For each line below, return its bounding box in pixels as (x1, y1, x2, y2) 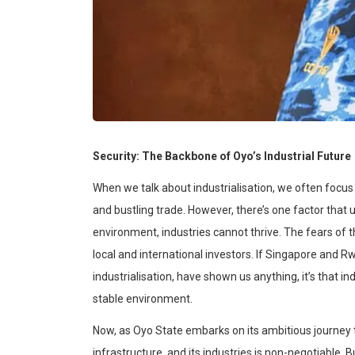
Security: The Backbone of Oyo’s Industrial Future (93, 150, 351, 163)
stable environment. (93, 292, 193, 306)
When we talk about (93, 181, 193, 195)
